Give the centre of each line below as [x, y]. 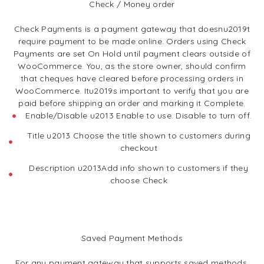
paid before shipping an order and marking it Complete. [132, 103]
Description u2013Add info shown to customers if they [139, 168]
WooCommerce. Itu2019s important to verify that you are [132, 91]
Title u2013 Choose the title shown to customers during [138, 136]
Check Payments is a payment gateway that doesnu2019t [132, 29]
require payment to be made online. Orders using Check [132, 41]
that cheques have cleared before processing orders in [132, 78]
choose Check [138, 180]
